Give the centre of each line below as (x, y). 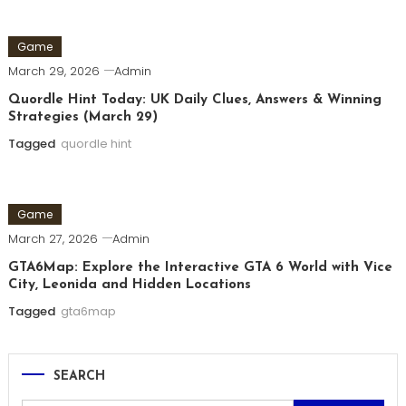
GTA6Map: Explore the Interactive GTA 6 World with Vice (200, 268)
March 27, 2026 (53, 239)
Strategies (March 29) (82, 118)
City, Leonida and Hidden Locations (129, 285)
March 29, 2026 (53, 72)
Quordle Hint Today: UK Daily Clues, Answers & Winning (194, 101)
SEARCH (79, 377)
